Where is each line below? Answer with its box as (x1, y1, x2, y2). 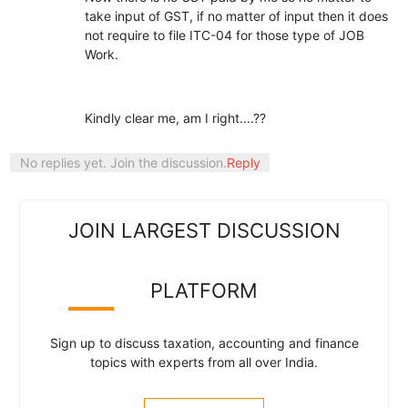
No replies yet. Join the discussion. (19, 154, 227, 170)
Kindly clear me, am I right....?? (84, 109, 270, 126)
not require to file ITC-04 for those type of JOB (84, 26, 364, 43)
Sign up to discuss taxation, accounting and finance (49, 334, 359, 351)
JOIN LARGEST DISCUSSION (67, 218, 341, 242)
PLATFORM (150, 278, 258, 302)
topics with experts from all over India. (90, 353, 318, 370)
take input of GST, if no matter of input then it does (84, 7, 388, 24)
